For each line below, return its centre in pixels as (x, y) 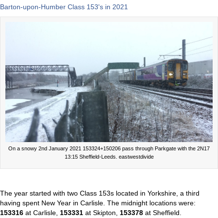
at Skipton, (101, 212)
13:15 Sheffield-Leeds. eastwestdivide (109, 156)
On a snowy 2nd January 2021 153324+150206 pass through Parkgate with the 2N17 (109, 148)
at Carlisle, (42, 212)
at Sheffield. (162, 212)
